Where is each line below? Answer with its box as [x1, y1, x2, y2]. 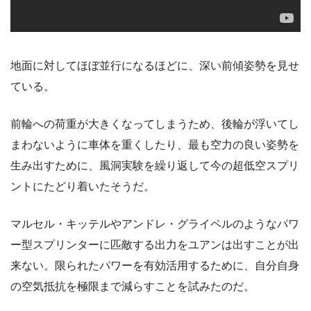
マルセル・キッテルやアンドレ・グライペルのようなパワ [10, 217, 299, 230]
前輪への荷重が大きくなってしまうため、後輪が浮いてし [10, 117, 299, 130]
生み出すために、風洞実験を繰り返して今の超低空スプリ [10, 159, 299, 171]
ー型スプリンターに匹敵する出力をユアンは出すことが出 [10, 238, 299, 251]
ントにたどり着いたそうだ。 [10, 180, 155, 192]
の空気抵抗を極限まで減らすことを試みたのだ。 [10, 280, 255, 292]
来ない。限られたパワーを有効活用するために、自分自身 [10, 259, 299, 271]
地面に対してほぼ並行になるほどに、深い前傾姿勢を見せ [10, 59, 299, 72]
